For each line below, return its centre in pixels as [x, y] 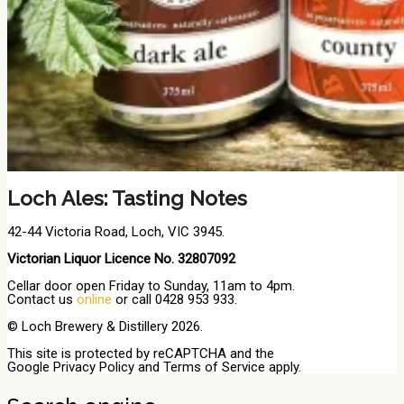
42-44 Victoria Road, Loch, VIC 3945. [116, 231]
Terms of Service [214, 367]
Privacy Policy [94, 367]
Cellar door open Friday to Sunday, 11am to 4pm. [151, 285]
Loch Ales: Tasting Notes [127, 198]
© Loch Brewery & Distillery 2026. [105, 326]
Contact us [42, 299]
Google [30, 367]
